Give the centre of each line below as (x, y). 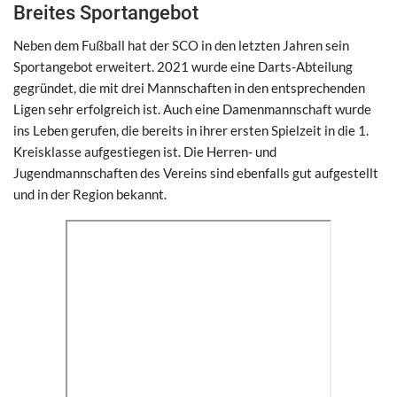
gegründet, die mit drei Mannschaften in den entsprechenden (189, 87)
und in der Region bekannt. (90, 194)
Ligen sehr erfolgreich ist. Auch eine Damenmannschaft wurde (192, 109)
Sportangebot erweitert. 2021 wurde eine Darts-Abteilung (183, 66)
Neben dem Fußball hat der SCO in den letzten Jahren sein (181, 45)
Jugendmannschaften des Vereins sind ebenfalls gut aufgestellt (196, 172)
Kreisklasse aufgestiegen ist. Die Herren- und (145, 151)
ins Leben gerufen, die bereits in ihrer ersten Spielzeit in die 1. (191, 130)
